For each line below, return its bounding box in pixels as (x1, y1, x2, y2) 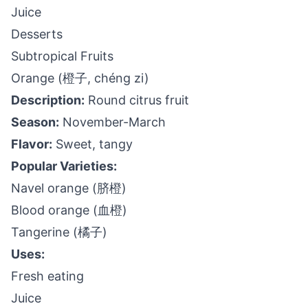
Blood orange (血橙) (11, 203, 127, 217)
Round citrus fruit (85, 93, 189, 107)
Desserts (11, 27, 63, 41)
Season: (11, 115, 59, 129)
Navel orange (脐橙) (11, 181, 126, 195)
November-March (59, 115, 166, 129)
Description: (11, 93, 85, 107)
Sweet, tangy (52, 137, 133, 151)
